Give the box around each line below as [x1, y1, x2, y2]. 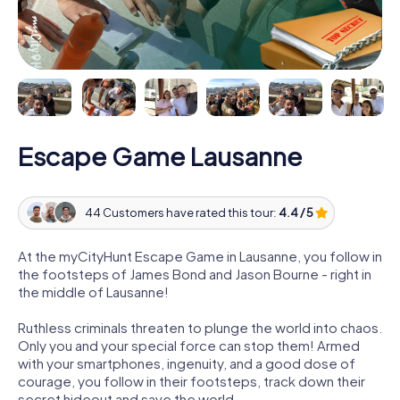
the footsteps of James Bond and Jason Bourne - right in [18, 264, 371, 282]
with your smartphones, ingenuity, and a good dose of [18, 354, 355, 371]
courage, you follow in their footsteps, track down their [18, 371, 365, 389]
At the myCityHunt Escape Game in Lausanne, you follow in [18, 246, 382, 264]
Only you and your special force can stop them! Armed [18, 336, 360, 354]
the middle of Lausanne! [18, 282, 169, 300]
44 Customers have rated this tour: [84, 205, 279, 221]
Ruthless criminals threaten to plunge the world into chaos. [18, 318, 382, 336]
